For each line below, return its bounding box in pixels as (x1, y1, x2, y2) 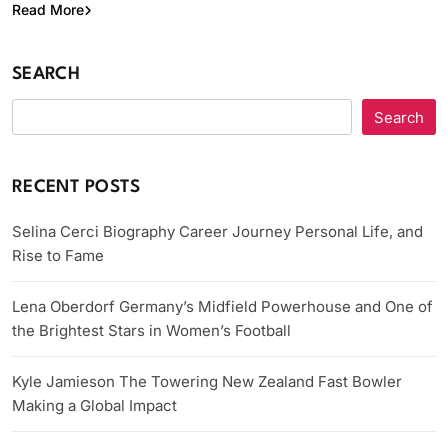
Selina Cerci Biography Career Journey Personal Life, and (12, 222, 423, 242)
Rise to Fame (12, 246, 104, 266)
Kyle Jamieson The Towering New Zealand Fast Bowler (12, 372, 402, 392)
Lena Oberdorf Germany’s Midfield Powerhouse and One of (12, 297, 433, 317)
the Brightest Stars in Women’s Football (12, 321, 291, 341)
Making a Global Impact (12, 396, 177, 416)
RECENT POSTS (12, 179, 141, 197)
